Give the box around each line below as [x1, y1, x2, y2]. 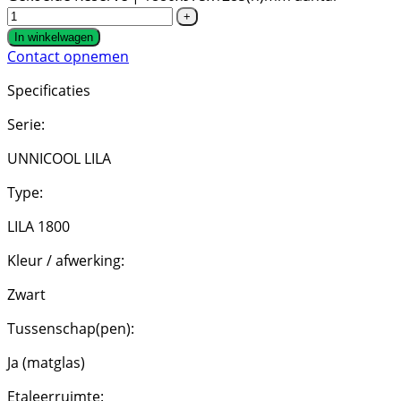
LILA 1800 [7, 217, 70, 237]
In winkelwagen [14, 30, 93, 45]
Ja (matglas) [7, 353, 85, 373]
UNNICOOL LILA [7, 149, 111, 169]
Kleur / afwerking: [7, 251, 124, 271]
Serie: [7, 115, 45, 135]
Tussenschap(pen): [7, 319, 134, 339]
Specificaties [7, 81, 90, 101]
